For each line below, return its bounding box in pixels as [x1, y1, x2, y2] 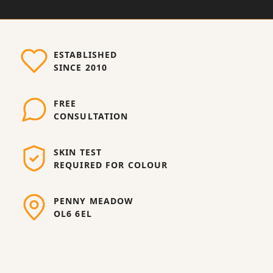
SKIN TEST [54, 146, 102, 158]
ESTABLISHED [54, 49, 118, 60]
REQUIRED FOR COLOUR [54, 159, 168, 171]
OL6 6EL [54, 208, 92, 219]
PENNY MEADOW [54, 195, 134, 207]
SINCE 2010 [54, 62, 108, 73]
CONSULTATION [54, 110, 129, 122]
